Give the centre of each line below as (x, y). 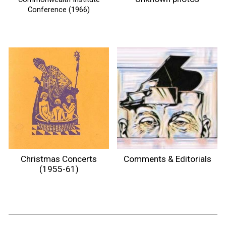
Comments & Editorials (167, 159)
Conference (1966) (59, 9)
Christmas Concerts (59, 159)
